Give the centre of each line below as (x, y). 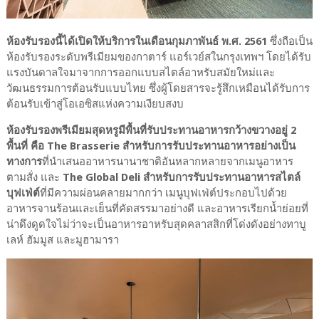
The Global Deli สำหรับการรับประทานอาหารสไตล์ (181, 178)
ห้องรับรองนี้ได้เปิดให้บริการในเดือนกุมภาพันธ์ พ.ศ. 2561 (136, 42)
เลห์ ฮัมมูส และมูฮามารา (62, 240)
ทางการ (24, 162)
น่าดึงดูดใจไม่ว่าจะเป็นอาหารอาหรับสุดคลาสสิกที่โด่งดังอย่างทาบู (156, 225)
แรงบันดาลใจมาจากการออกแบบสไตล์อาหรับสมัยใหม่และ (140, 73)
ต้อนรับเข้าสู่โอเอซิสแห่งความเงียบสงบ (95, 104)
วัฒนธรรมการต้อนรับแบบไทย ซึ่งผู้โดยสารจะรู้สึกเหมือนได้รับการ (158, 89)
